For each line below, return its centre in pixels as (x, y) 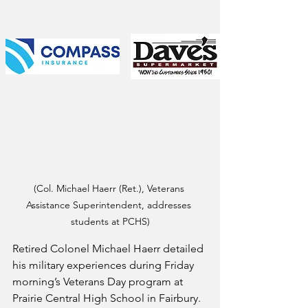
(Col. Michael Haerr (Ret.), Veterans (110, 188)
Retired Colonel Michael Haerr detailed (109, 249)
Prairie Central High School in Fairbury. (107, 298)
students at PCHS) (110, 221)
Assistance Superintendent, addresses (110, 205)
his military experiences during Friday (104, 265)
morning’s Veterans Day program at (99, 282)
